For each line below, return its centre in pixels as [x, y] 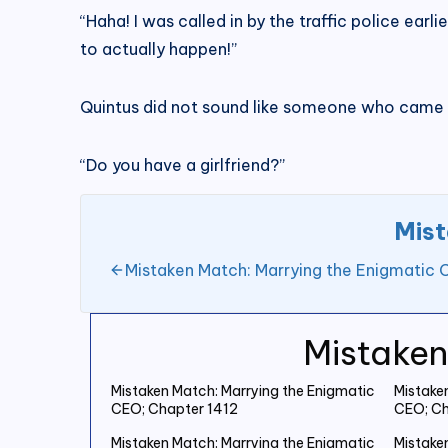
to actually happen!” [158, 48]
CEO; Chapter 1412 [174, 408]
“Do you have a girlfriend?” [182, 164]
